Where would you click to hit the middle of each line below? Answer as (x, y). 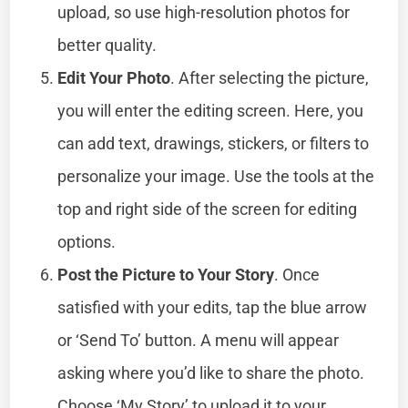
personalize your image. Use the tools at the (216, 176)
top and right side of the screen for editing (208, 209)
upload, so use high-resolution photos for (204, 12)
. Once (297, 274)
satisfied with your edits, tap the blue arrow (213, 307)
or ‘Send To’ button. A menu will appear (199, 340)
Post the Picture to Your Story (166, 274)
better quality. (107, 45)
